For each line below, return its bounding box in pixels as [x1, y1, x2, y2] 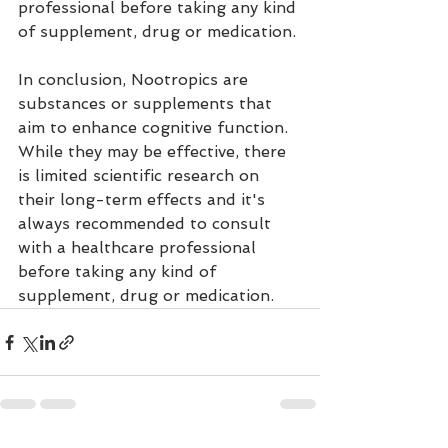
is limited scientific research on [18, 166, 264, 186]
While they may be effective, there [18, 142, 291, 162]
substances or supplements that [18, 94, 277, 114]
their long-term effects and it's [18, 190, 270, 210]
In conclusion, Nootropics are [18, 70, 253, 90]
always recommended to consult [18, 214, 276, 234]
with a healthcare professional [18, 238, 261, 258]
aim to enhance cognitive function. [18, 118, 293, 138]
